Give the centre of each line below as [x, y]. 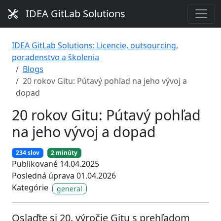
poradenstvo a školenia [55, 57]
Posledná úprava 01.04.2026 [64, 176]
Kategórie [30, 188]
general [70, 188]
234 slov [27, 153]
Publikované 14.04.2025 [55, 164]
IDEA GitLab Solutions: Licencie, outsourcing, [95, 45]
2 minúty [64, 153]
